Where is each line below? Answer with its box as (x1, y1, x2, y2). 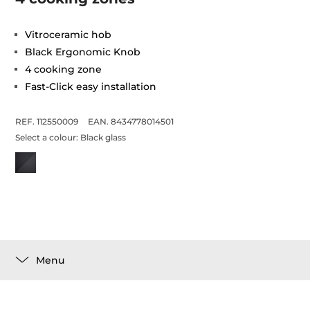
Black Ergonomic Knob (25, 46, 141, 58)
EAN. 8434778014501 (88, 116, 174, 127)
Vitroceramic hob (25, 28, 112, 41)
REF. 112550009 (15, 116, 79, 127)
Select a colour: (15, 132, 81, 143)
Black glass (80, 132, 127, 143)
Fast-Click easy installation (25, 80, 157, 93)
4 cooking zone (25, 63, 102, 75)
